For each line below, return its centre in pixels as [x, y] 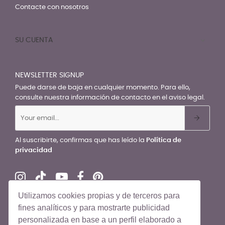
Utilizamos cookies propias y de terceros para [99, 196]
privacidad [34, 151]
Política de [164, 141]
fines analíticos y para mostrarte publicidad [94, 208]
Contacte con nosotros [52, 8]
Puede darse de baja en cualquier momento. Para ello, [103, 88]
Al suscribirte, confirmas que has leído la [81, 141]
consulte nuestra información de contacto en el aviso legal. [110, 98]
